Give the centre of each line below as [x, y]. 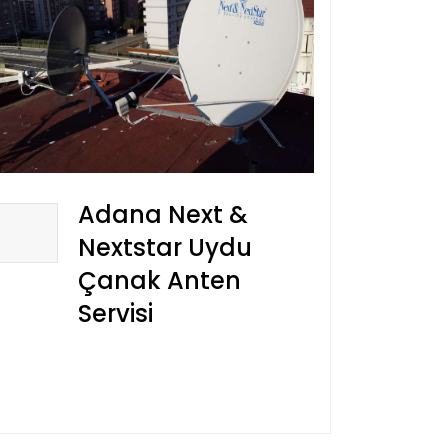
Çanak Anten [159, 280]
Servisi [115, 313]
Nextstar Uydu [165, 247]
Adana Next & [163, 214]
